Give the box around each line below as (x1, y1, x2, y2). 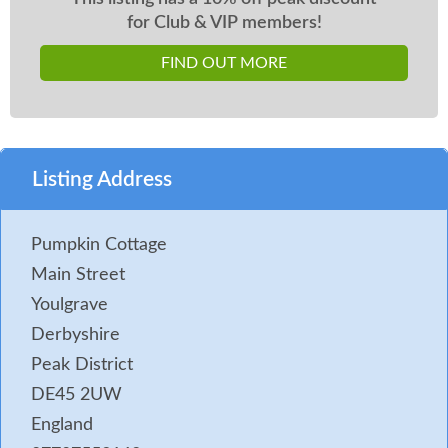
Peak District (31, 356, 133, 375)
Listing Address (32, 169, 172, 191)
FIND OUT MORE (161, 55, 287, 72)
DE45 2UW (31, 386, 122, 405)
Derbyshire (31, 326, 120, 345)
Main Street (31, 266, 125, 285)
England (31, 416, 93, 435)
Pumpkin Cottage (31, 236, 167, 255)
